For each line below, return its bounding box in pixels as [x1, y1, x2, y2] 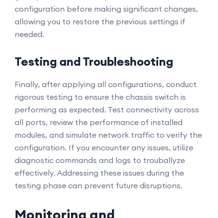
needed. [15, 29, 44, 39]
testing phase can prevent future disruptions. [15, 181, 182, 190]
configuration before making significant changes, [15, 4, 198, 14]
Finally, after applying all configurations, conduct [15, 79, 197, 89]
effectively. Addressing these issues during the [15, 168, 184, 178]
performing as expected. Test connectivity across [15, 105, 199, 114]
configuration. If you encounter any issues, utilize [15, 143, 193, 152]
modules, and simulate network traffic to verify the [15, 130, 202, 140]
